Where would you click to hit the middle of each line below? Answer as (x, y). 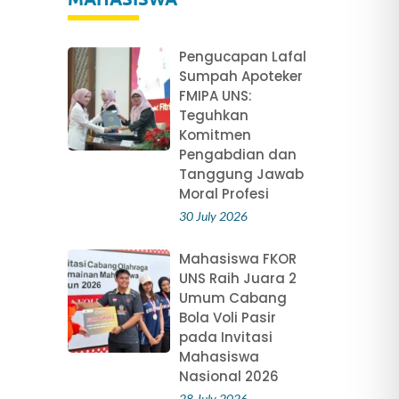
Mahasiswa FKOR (237, 259)
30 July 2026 (213, 216)
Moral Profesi (224, 194)
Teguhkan (213, 116)
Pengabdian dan (237, 155)
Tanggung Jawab (241, 175)
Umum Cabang (232, 298)
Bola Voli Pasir (227, 318)
